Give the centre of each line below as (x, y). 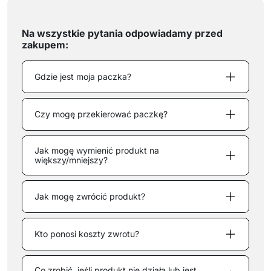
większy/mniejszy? (71, 160)
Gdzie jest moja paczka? (83, 76)
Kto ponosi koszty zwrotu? (87, 233)
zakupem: (45, 44)
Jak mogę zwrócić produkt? (90, 196)
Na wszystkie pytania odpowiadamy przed (122, 33)
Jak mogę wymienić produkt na (97, 150)
